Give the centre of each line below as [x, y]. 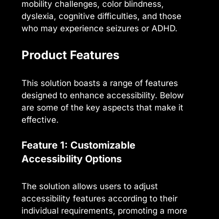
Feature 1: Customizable [78, 145]
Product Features [70, 55]
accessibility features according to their [99, 199]
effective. [40, 120]
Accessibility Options [72, 159]
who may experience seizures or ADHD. [99, 29]
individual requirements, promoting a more [104, 211]
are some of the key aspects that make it [102, 107]
